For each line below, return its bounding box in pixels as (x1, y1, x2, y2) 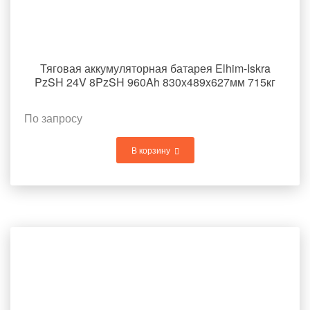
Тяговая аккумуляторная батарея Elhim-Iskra (39, 60, 271, 76)
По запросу (24, 110, 82, 126)
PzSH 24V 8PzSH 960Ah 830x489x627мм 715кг (35, 74, 275, 90)
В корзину (131, 144, 170, 156)
